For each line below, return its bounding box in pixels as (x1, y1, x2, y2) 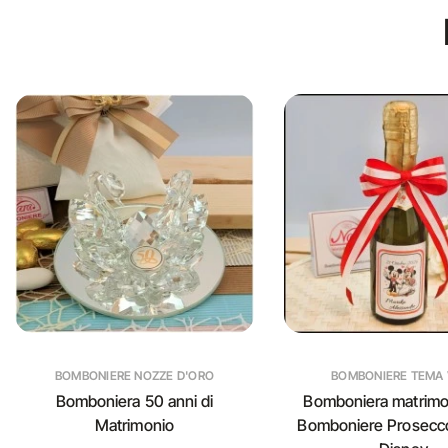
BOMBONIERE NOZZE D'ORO (54, 368, 215, 383)
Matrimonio (95, 415, 174, 435)
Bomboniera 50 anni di (55, 391, 214, 411)
